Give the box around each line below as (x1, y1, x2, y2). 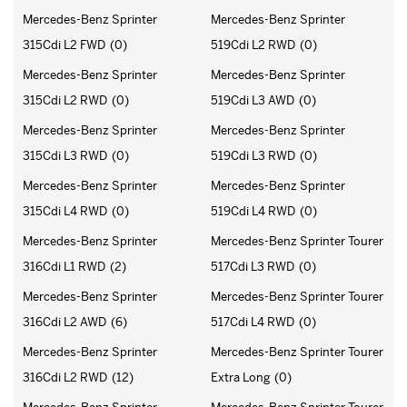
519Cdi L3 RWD (211, 147, 295, 164)
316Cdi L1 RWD (23, 258, 105, 274)
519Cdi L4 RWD (211, 203, 295, 219)
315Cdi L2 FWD (23, 36, 105, 53)
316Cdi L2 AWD (23, 313, 106, 330)
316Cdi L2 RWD (23, 369, 107, 385)
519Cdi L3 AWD (211, 92, 294, 108)
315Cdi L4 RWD (23, 203, 107, 219)
